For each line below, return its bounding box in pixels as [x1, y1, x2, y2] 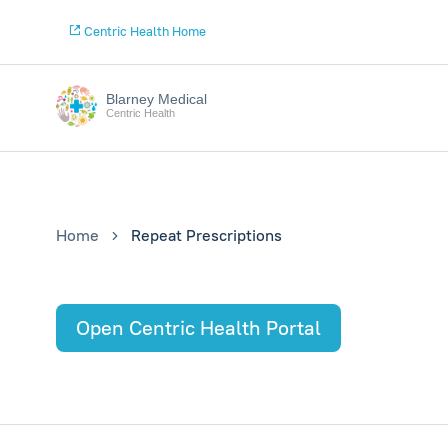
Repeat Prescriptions [131, 226, 282, 245]
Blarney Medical [106, 91, 207, 107]
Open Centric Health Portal [76, 316, 321, 340]
